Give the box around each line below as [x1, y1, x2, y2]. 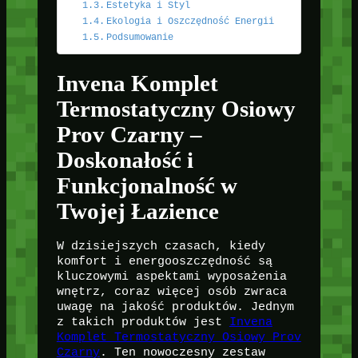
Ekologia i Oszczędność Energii [106, 16, 275, 28]
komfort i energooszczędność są [56, 255, 272, 268]
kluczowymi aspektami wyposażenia [56, 270, 287, 284]
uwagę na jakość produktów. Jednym [56, 300, 294, 314]
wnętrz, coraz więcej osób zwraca [56, 285, 287, 299]
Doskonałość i [56, 146, 193, 173]
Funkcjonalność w [56, 172, 237, 198]
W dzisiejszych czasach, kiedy [56, 240, 265, 253]
